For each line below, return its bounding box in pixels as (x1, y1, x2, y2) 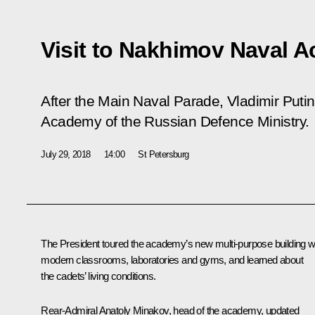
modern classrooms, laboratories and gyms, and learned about (41, 253, 303, 266)
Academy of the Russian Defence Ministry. (41, 112, 309, 130)
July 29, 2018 (41, 148, 91, 160)
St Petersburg (138, 148, 189, 160)
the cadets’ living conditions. (41, 269, 156, 282)
